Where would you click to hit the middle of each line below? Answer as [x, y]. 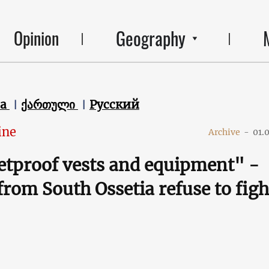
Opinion [36, 38]
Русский [114, 104]
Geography [150, 38]
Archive [225, 132]
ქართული [49, 104]
